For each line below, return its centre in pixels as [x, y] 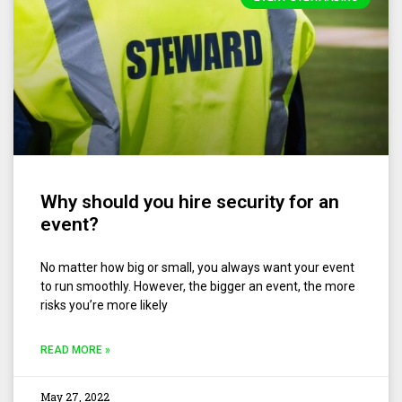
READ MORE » [75, 350]
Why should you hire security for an [190, 201]
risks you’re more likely [104, 305]
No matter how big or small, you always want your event [197, 267]
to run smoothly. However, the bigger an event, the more [198, 286]
